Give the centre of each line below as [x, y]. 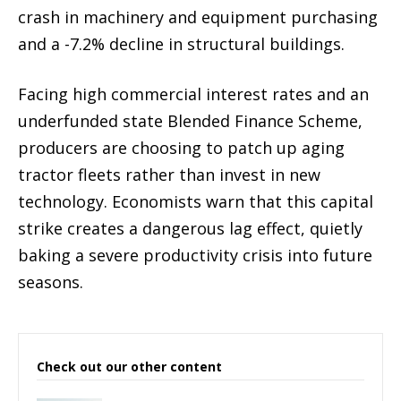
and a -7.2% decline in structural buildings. [181, 44]
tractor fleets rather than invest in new [169, 175]
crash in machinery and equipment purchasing [198, 17]
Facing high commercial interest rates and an [193, 94]
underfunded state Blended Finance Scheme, [190, 121]
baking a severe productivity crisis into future [195, 256]
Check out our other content [129, 367]
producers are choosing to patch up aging [181, 148]
